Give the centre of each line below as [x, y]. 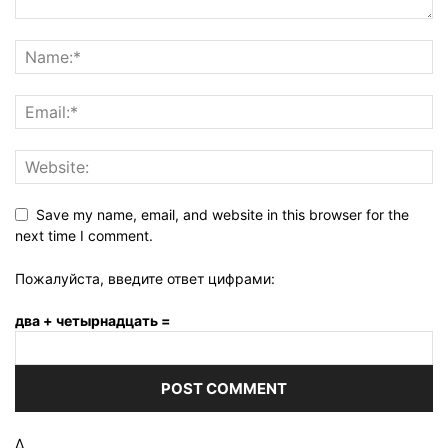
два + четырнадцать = [93, 320]
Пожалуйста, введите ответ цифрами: [145, 278]
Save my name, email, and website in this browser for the [222, 214]
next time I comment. [84, 235]
